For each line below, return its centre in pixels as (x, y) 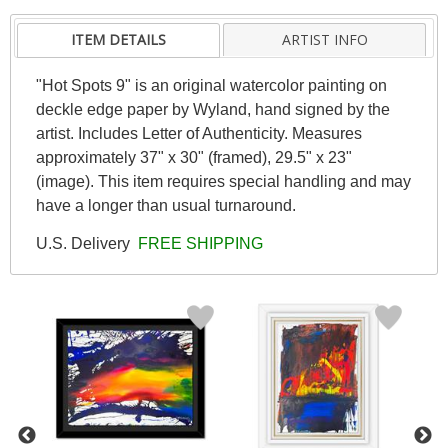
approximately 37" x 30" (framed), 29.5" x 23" (193, 157)
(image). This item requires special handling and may (223, 181)
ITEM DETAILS (119, 39)
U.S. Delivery (84, 243)
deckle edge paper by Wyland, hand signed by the (212, 109)
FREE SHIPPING (198, 243)
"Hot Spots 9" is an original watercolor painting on (211, 85)
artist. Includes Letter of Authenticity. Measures (198, 133)
